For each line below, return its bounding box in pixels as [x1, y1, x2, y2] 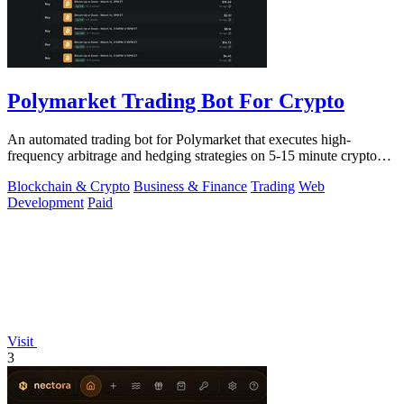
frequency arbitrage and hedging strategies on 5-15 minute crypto [7, 147, 377, 163]
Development [7, 194, 84, 210]
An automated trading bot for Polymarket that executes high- [7, 131, 351, 147]
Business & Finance [133, 178, 247, 194]
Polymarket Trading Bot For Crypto [7, 88, 344, 113]
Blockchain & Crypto [7, 178, 130, 194]
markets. [7, 163, 55, 179]
